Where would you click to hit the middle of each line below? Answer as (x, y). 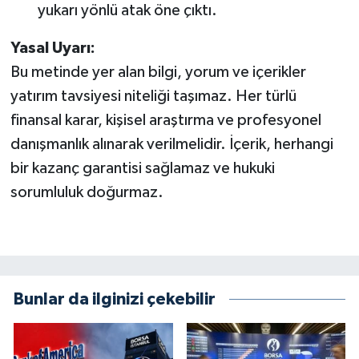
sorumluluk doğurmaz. (87, 193)
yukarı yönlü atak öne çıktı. (127, 11)
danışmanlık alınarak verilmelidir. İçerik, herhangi (171, 145)
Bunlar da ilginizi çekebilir (115, 300)
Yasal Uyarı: (52, 48)
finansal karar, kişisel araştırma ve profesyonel (165, 121)
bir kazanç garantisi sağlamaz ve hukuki (142, 169)
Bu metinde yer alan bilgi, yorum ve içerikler (158, 73)
